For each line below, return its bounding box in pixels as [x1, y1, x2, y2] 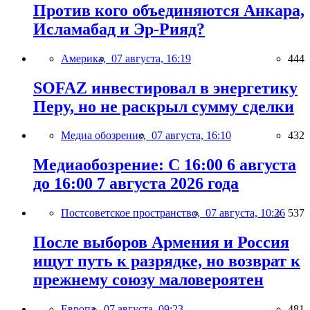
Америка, [61, 52, 111, 64]
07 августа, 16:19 [111, 52, 191, 64]
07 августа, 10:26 [206, 207, 285, 219]
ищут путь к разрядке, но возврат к [33, 252, 300, 271]
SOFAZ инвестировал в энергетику [33, 78, 298, 97]
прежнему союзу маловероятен [33, 271, 264, 289]
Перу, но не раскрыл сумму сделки [33, 97, 294, 116]
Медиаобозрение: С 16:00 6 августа [33, 156, 296, 174]
